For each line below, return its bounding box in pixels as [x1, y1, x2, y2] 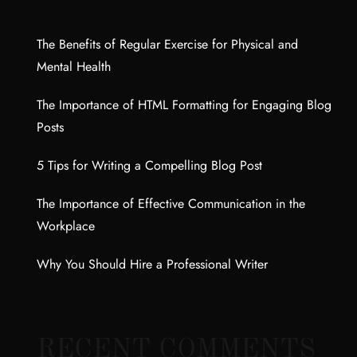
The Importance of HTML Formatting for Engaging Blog [37, 96, 331, 114]
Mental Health [37, 57, 111, 76]
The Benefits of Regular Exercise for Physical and [37, 35, 298, 53]
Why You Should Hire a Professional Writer [37, 255, 268, 273]
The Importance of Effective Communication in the [37, 194, 305, 213]
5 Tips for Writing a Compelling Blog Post [37, 156, 262, 175]
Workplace [37, 217, 95, 235]
